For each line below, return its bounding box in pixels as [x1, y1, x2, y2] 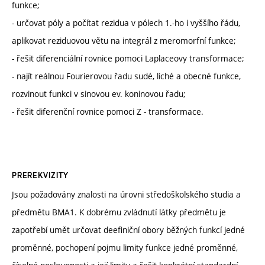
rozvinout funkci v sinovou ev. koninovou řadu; [12, 88, 186, 100]
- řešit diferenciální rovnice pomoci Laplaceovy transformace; [12, 53, 244, 64]
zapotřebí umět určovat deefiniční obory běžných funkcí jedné [12, 224, 245, 236]
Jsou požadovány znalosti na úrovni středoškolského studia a [12, 189, 241, 201]
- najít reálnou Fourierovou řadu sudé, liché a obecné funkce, [12, 70, 241, 82]
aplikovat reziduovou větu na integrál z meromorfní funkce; [12, 35, 236, 47]
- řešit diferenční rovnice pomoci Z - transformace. [12, 106, 203, 118]
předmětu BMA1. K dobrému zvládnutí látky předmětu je [12, 206, 226, 218]
